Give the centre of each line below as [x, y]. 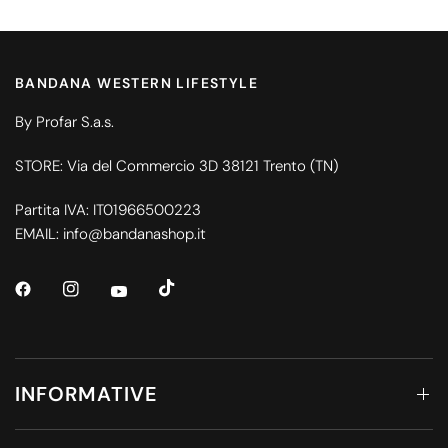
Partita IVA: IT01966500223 [108, 209]
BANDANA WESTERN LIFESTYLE [136, 82]
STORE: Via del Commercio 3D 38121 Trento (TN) [177, 165]
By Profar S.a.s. [65, 121]
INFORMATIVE [86, 394]
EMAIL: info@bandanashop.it [111, 233]
